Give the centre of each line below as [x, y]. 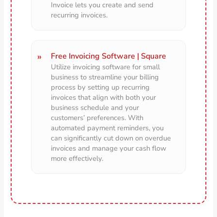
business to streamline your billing [105, 77]
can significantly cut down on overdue [111, 138]
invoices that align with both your [104, 98]
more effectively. [77, 159]
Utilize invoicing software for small [106, 67]
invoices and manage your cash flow [109, 148]
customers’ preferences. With [97, 118]
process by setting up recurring [101, 87]
